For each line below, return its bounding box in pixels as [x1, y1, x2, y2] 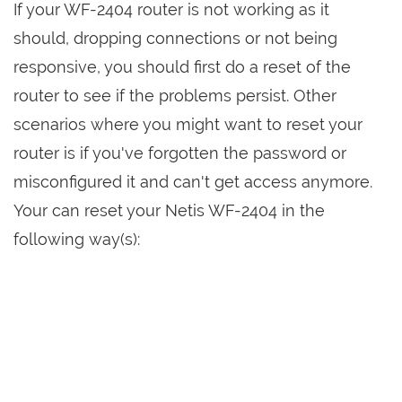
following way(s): [13, 230, 140, 249]
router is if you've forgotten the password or [13, 144, 346, 163]
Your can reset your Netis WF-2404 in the [13, 201, 325, 221]
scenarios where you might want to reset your [13, 115, 363, 135]
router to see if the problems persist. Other [13, 86, 336, 106]
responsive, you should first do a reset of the [13, 57, 351, 77]
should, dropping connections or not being [13, 29, 337, 48]
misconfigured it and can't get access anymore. [13, 172, 372, 192]
